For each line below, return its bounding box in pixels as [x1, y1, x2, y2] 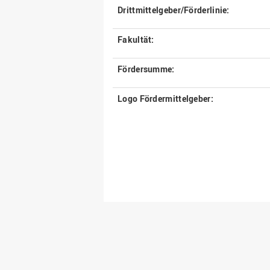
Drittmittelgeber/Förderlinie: [118, 4, 230, 16]
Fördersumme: [118, 63, 175, 75]
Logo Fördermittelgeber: [118, 93, 213, 105]
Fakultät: [118, 34, 154, 46]
